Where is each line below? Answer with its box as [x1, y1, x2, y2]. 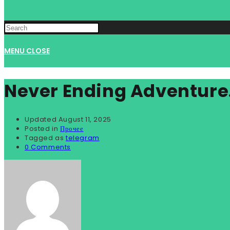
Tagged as [25, 132, 66, 143]
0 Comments [25, 142, 71, 152]
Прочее [60, 123, 84, 133]
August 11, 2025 [58, 114, 111, 124]
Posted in [25, 123, 60, 133]
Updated [25, 114, 59, 124]
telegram [66, 132, 100, 143]
